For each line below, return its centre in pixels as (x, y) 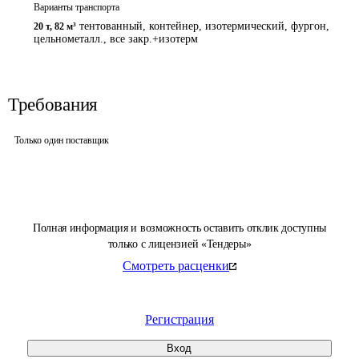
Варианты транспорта (77, 7)
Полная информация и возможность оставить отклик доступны (179, 228)
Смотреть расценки (176, 266)
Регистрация (179, 319)
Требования (53, 105)
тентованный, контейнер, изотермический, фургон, (204, 26)
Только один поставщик (62, 140)
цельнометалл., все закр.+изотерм (116, 39)
